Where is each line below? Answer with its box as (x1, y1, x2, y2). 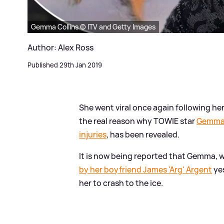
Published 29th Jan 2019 (27, 60, 102, 69)
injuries (79, 128, 107, 140)
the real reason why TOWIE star (79, 115, 197, 126)
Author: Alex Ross (27, 41, 93, 53)
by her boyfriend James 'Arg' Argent (79, 163, 212, 175)
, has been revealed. (106, 128, 180, 140)
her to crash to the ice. (79, 177, 163, 188)
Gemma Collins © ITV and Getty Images (31, 21, 155, 31)
